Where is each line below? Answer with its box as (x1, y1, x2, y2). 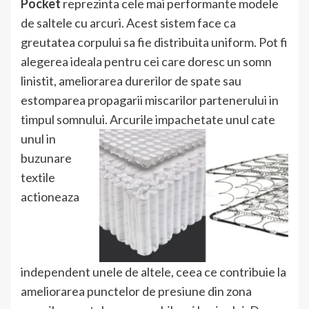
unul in (21, 131, 56, 147)
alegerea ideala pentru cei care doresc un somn (21, 54, 272, 70)
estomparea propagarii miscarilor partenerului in (21, 92, 279, 108)
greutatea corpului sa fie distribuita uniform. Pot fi (21, 34, 288, 50)
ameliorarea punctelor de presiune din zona (21, 283, 252, 299)
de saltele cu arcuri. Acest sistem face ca (21, 15, 236, 31)
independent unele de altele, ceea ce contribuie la (21, 263, 286, 279)
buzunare (21, 150, 72, 166)
